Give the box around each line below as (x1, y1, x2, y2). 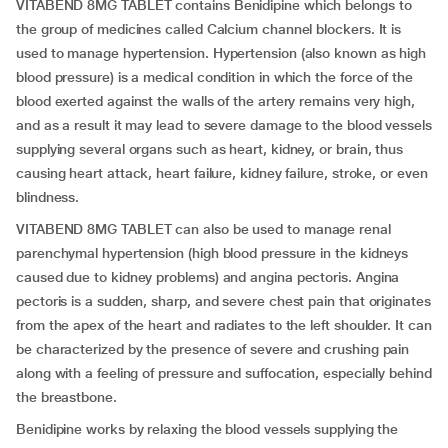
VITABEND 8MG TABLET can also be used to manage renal (16, 221, 391, 237)
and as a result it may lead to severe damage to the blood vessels (16, 117, 432, 133)
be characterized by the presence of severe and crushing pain (16, 341, 410, 357)
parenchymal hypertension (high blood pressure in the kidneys (16, 245, 409, 261)
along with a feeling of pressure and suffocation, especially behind (16, 365, 432, 381)
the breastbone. (16, 389, 117, 405)
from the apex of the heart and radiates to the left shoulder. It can (16, 317, 432, 333)
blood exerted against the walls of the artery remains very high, (16, 93, 415, 109)
